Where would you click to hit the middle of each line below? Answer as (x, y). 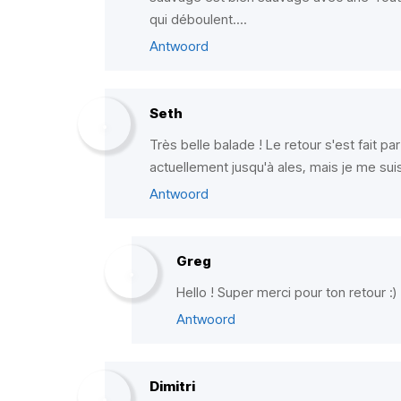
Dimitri (172, 386)
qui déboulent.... (198, 19)
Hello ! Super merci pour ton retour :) (286, 292)
